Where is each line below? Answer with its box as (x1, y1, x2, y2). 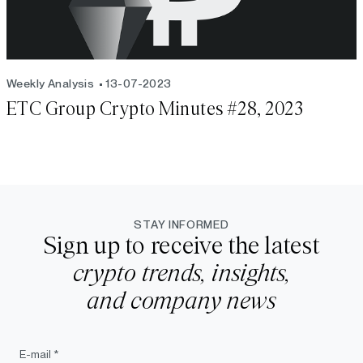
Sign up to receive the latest (43, 233, 320, 259)
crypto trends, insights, (72, 260, 291, 287)
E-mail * (19, 348, 59, 361)
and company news (87, 288, 276, 314)
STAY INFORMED (134, 218, 229, 232)
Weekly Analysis (6, 77, 95, 91)
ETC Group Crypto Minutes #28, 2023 (6, 100, 304, 120)
